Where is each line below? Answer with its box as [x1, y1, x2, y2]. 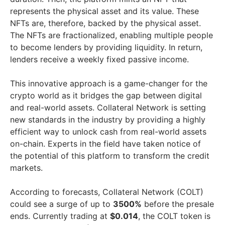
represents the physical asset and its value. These [10, 6, 199, 16]
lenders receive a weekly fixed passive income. [10, 54, 189, 64]
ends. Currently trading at [10, 210, 110, 221]
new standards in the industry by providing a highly [10, 114, 205, 125]
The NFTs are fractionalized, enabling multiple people [10, 30, 213, 40]
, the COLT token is [138, 210, 210, 221]
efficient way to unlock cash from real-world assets [10, 126, 206, 137]
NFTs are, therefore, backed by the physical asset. [10, 18, 201, 28]
